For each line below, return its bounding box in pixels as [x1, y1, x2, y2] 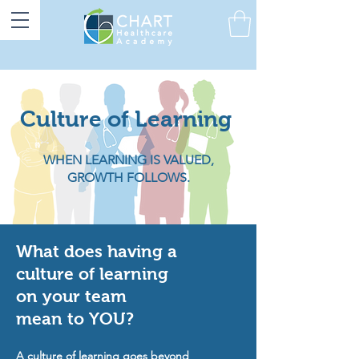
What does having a [16, 242, 182, 261]
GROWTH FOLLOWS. [67, 170, 190, 186]
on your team [16, 287, 127, 306]
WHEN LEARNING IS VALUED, [42, 152, 214, 168]
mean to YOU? [16, 309, 134, 329]
